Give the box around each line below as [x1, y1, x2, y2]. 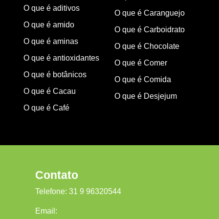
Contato [35, 169, 78, 182]
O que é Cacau [23, 87, 76, 96]
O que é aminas [23, 37, 78, 46]
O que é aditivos [23, 4, 80, 13]
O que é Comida [114, 75, 171, 84]
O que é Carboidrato [114, 25, 185, 34]
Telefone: [35, 187, 69, 196]
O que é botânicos [23, 70, 87, 79]
